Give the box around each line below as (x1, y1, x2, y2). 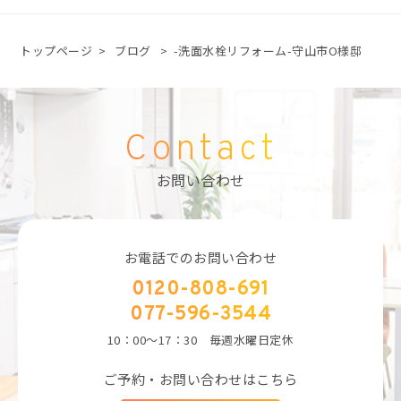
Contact (124, 128, 277, 174)
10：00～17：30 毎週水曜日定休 (107, 331, 294, 349)
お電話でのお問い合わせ (124, 248, 277, 268)
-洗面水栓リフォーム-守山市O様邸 (173, 42, 363, 60)
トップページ (20, 42, 93, 60)
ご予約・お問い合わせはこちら (103, 370, 298, 389)
